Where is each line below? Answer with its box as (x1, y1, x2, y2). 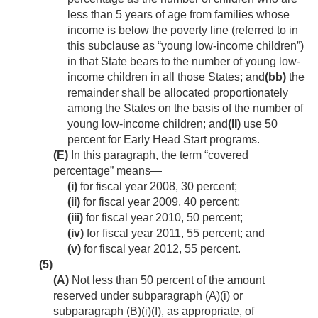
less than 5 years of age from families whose (67, 9, 290, 21)
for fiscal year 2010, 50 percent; (83, 212, 243, 224)
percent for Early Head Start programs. (67, 133, 260, 146)
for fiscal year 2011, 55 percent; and (84, 227, 265, 240)
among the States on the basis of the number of (67, 102, 303, 115)
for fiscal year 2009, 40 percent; (80, 196, 240, 209)
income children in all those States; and (67, 71, 265, 84)
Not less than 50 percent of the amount (69, 274, 265, 287)
